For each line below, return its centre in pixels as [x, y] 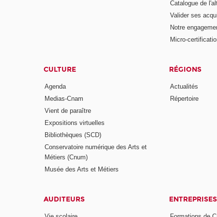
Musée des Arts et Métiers [82, 169]
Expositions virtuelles [75, 123]
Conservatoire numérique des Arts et [96, 147]
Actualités [184, 87]
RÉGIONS [185, 69]
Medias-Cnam [64, 99]
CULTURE [60, 69]
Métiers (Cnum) [66, 157]
